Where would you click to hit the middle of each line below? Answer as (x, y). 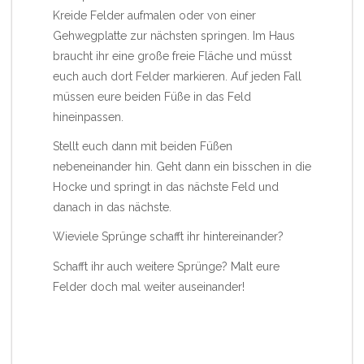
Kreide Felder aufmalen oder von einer (154, 16)
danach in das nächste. (112, 208)
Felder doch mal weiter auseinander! (149, 286)
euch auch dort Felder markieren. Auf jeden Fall (177, 77)
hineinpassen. (88, 117)
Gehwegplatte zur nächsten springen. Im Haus (174, 36)
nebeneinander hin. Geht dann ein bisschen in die (182, 167)
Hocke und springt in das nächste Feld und (166, 187)
